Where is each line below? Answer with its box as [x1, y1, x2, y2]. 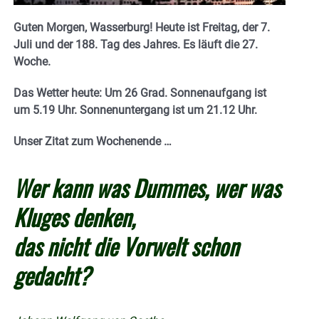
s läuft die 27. [189, 38, 258, 52]
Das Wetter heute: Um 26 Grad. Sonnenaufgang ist [14, 86, 266, 100]
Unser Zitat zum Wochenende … [14, 135, 172, 149]
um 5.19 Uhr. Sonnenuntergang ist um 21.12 [14, 103, 238, 117]
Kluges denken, [14, 200, 135, 234]
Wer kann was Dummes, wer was [14, 171, 281, 205]
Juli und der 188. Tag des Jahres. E [14, 38, 189, 52]
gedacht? [14, 258, 90, 293]
